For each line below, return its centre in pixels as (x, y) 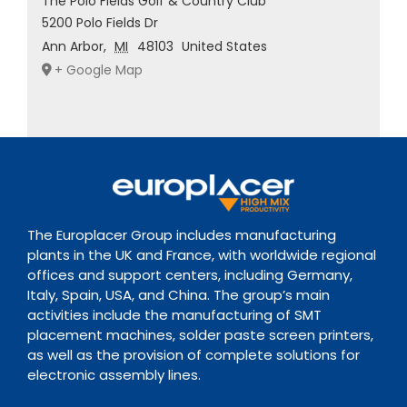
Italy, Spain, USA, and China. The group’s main (178, 294)
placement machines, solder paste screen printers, (200, 334)
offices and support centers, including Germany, (189, 274)
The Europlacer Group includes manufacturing (181, 234)
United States (225, 47)
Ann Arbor (72, 47)
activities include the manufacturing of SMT (174, 314)
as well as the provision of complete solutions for (193, 354)
